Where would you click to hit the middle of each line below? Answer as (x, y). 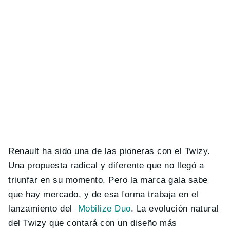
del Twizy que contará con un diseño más (93, 223)
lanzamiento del (43, 208)
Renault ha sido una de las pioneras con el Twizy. (109, 151)
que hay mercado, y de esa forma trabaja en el (103, 194)
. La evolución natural (175, 208)
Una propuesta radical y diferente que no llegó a (106, 165)
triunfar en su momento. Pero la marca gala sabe (108, 180)
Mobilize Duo (104, 208)
